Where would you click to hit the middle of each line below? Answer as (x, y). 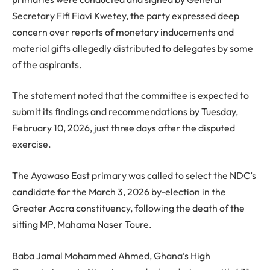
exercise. (32, 144)
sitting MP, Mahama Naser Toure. (82, 224)
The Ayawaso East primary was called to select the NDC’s (134, 175)
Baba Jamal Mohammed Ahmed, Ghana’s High (111, 255)
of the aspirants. (47, 64)
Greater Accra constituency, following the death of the (128, 208)
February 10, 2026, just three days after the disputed (124, 128)
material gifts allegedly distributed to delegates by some (133, 48)
